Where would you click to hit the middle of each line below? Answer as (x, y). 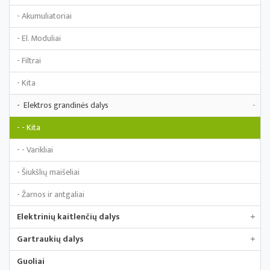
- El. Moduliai (39, 38)
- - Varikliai (35, 150)
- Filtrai (29, 61)
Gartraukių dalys (50, 239)
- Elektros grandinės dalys (63, 105)
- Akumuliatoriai (44, 16)
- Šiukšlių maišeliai (48, 172)
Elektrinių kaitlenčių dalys (68, 217)
